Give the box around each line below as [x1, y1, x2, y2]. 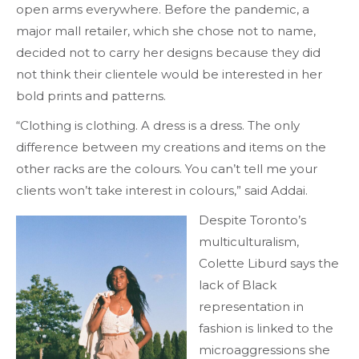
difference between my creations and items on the [16, 139, 326, 155]
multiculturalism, [199, 234, 299, 250]
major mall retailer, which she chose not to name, [16, 23, 316, 39]
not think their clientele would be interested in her [16, 67, 322, 83]
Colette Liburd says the [199, 256, 339, 272]
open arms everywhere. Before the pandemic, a [16, 2, 309, 18]
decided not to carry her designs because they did [16, 45, 321, 61]
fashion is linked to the [199, 321, 333, 337]
